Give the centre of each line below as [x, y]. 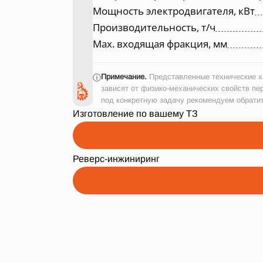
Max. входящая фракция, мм [160, 43]
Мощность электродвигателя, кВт [174, 11]
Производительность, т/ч [154, 27]
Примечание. [124, 76]
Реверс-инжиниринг [116, 159]
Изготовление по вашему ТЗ [135, 113]
